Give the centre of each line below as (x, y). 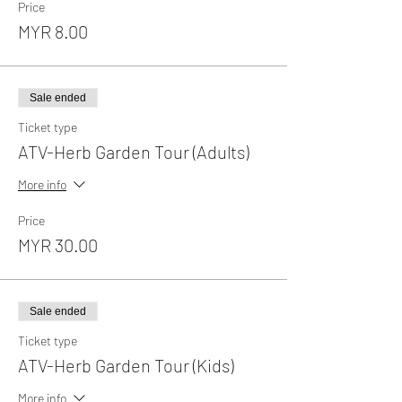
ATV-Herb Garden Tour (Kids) (126, 365)
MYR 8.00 (53, 31)
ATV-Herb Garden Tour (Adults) (133, 151)
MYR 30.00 (58, 245)
